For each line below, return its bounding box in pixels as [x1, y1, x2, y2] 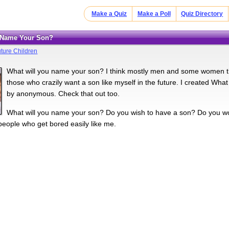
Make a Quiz [91, 10, 127, 17]
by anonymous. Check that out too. [7, 89, 120, 98]
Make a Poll [137, 10, 171, 17]
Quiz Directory [181, 10, 223, 17]
